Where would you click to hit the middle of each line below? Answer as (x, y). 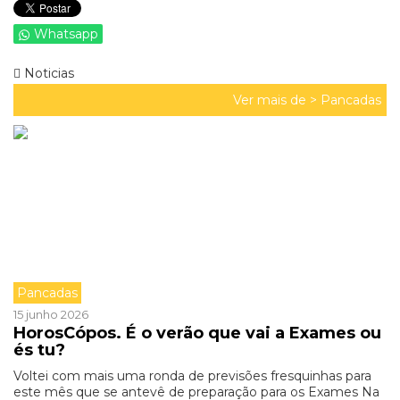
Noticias (47, 73)
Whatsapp (66, 34)
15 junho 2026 (51, 314)
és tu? (39, 350)
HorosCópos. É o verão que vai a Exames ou (197, 333)
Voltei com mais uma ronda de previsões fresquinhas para (192, 376)
